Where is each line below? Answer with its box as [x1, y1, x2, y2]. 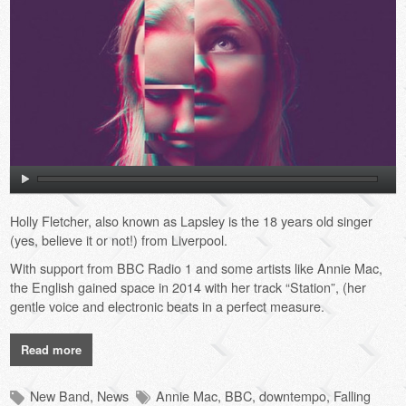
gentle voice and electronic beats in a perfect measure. [10, 295, 325, 315]
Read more [21, 340, 82, 358]
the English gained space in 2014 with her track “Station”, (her [10, 276, 367, 296]
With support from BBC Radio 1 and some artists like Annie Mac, [10, 257, 383, 277]
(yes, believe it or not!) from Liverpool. [10, 229, 228, 249]
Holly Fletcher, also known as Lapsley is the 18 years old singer [10, 210, 373, 230]
